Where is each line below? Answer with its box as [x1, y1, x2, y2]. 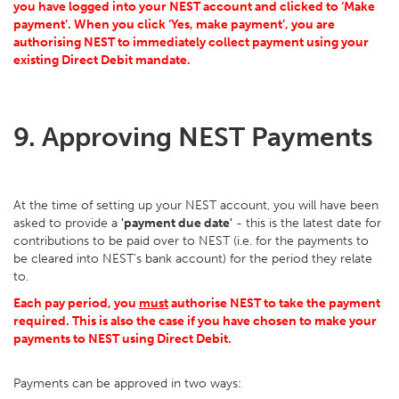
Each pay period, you [13, 296, 139, 311]
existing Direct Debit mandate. [13, 53, 191, 68]
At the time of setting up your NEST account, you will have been [13, 198, 379, 213]
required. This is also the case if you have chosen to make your [13, 313, 377, 329]
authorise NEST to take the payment [168, 296, 380, 311]
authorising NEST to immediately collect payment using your [13, 35, 369, 50]
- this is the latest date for [232, 216, 381, 231]
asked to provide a [13, 216, 121, 231]
